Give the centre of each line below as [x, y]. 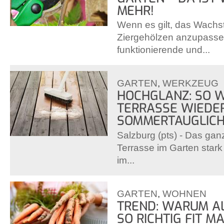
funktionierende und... [163, 50]
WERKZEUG [190, 83]
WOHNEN [184, 193]
